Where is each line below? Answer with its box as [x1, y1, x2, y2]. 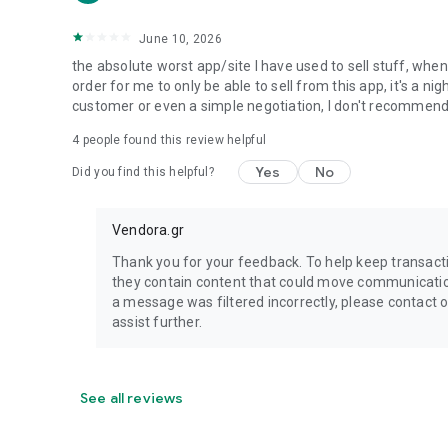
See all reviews [80, 389, 184, 407]
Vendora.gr [112, 222, 184, 238]
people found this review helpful [79, 133, 267, 147]
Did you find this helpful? [72, 165, 214, 179]
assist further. [112, 314, 202, 330]
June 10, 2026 [139, 32, 222, 46]
